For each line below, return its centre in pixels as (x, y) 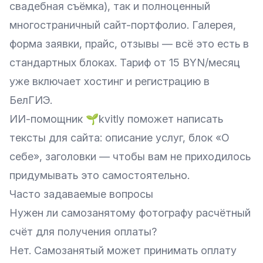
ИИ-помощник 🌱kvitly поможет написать (116, 119)
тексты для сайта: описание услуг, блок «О (119, 137)
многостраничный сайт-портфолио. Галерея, (123, 25)
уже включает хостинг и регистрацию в (109, 81)
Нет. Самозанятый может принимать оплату (123, 250)
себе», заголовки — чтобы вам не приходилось (130, 156)
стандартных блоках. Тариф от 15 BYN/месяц (125, 62)
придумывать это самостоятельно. (100, 175)
